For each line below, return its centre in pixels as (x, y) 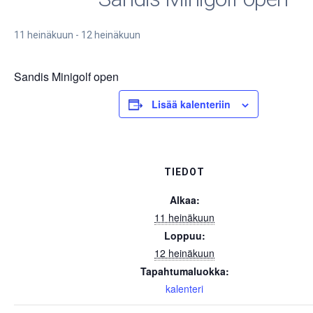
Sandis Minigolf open (66, 77)
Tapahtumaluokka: (184, 271)
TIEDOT (184, 172)
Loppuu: (184, 236)
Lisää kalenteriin (191, 104)
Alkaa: (184, 200)
